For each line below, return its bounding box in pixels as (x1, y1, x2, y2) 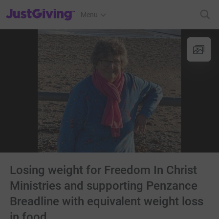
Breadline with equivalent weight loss (10, 195, 204, 208)
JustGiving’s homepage (5, 4, 76, 12)
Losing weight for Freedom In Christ (10, 163, 197, 177)
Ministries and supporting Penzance (10, 179, 198, 193)
